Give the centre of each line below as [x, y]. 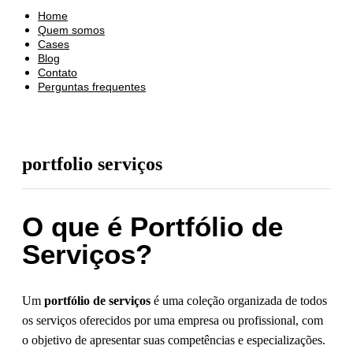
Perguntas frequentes [92, 87]
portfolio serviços [92, 164]
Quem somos [71, 30]
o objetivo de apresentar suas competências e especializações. [174, 340]
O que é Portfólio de [152, 227]
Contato [58, 72]
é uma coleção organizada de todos [239, 301]
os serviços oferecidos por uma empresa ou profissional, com [173, 321]
